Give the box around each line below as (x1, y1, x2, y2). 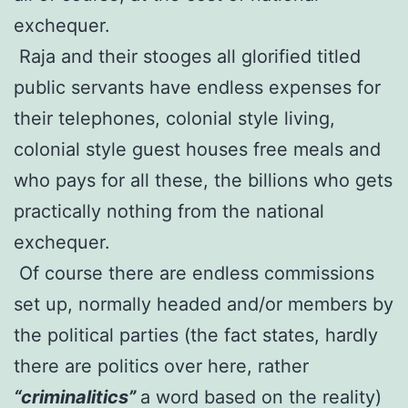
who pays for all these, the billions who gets (14, 168, 393, 191)
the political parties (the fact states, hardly (14, 323, 378, 346)
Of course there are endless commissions (14, 261, 374, 284)
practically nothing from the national (14, 199, 324, 222)
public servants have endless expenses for (14, 76, 381, 98)
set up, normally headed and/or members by (14, 292, 393, 315)
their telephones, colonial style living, (14, 107, 335, 129)
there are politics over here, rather (14, 354, 309, 377)
